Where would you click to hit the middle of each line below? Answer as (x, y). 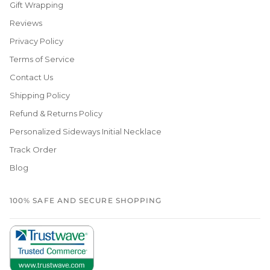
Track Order (33, 149)
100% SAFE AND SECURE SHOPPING (86, 200)
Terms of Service (42, 59)
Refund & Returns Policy (56, 113)
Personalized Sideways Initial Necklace (86, 131)
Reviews (26, 23)
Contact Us (31, 77)
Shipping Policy (40, 95)
